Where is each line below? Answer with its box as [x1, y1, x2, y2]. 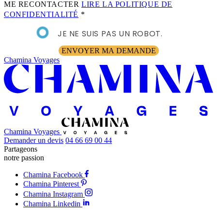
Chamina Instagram [23, 189, 83, 198]
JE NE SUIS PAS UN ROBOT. [58, 28, 163, 39]
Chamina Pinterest [23, 179, 79, 188]
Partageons [4, 144, 37, 153]
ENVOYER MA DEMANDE [61, 46, 156, 55]
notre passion [4, 153, 44, 162]
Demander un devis [4, 136, 63, 144]
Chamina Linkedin [23, 199, 80, 208]
